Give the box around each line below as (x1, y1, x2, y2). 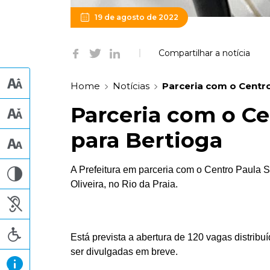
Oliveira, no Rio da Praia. (71, 178, 180, 189)
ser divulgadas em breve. (71, 246, 178, 257)
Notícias (112, 80, 149, 92)
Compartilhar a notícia (159, 47, 250, 58)
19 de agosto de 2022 (95, 12, 178, 22)
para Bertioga (71, 127, 222, 153)
